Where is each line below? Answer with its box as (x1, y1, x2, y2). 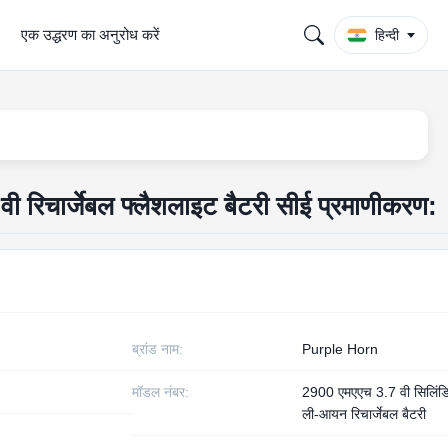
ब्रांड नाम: (132, 341, 184, 357)
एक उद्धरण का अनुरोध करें (21, 26, 160, 43)
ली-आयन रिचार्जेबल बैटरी (302, 406, 427, 422)
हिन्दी (375, 26, 399, 43)
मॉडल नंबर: (132, 384, 190, 400)
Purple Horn (302, 341, 379, 357)
